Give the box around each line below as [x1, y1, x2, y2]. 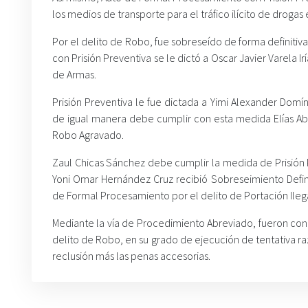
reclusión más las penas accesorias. [52, 249, 210, 263]
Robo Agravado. [52, 128, 124, 142]
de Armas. [52, 67, 96, 81]
